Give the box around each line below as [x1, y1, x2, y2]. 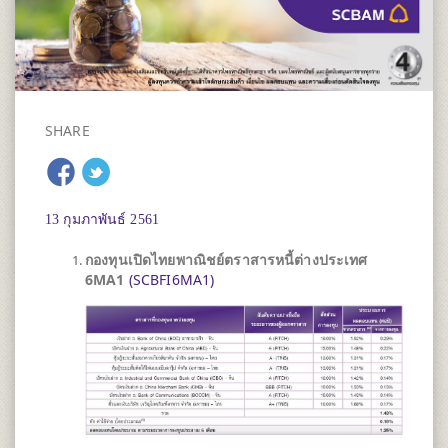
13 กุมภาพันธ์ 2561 [45, 211, 159, 227]
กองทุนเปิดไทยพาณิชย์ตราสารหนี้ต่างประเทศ [85, 249, 368, 269]
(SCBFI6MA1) [128, 269, 215, 289]
